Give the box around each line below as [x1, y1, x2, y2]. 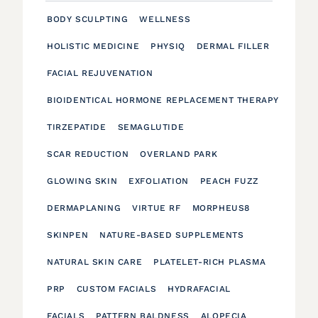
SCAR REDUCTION [47, 149, 129, 160]
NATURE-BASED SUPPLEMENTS [99, 230, 244, 241]
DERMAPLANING [47, 203, 121, 214]
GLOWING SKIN [47, 176, 118, 187]
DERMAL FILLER [196, 41, 270, 52]
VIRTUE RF [132, 203, 181, 214]
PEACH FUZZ [199, 176, 259, 187]
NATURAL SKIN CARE [47, 257, 143, 268]
